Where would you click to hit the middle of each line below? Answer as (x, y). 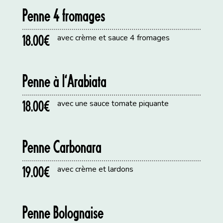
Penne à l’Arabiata (65, 81)
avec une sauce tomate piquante (113, 104)
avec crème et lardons (96, 169)
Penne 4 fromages (64, 15)
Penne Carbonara (62, 147)
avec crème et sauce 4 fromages (114, 38)
